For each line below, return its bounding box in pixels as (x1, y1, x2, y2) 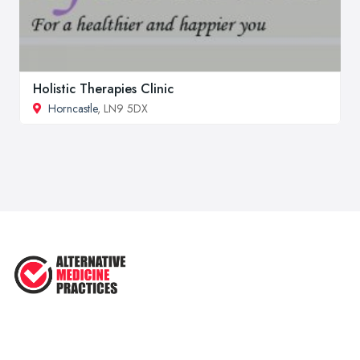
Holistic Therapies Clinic (33, 80, 174, 99)
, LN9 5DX (97, 100, 148, 117)
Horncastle (48, 100, 97, 117)
